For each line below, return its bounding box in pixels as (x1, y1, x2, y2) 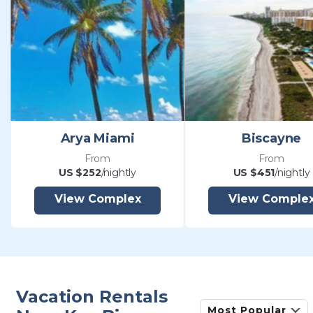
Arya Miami (60, 131, 135, 147)
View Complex (54, 192, 141, 206)
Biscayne (241, 131, 302, 147)
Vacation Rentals (16, 286, 168, 307)
